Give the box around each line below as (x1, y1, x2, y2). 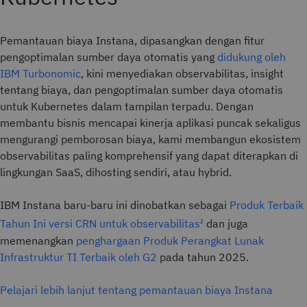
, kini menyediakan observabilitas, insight (81, 66, 284, 81)
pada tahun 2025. (157, 249, 249, 264)
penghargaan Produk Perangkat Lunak (76, 233, 264, 247)
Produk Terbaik (230, 198, 304, 212)
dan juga (204, 217, 248, 231)
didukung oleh (217, 50, 286, 64)
